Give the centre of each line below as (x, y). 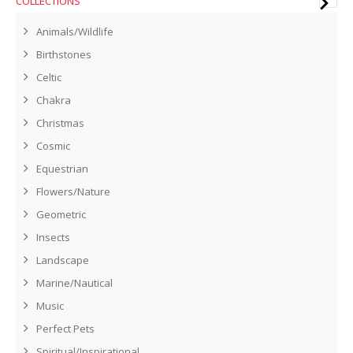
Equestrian (62, 169)
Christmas (60, 123)
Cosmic (53, 146)
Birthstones (64, 54)
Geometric (61, 214)
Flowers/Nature (73, 191)
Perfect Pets (65, 329)
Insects (53, 237)
